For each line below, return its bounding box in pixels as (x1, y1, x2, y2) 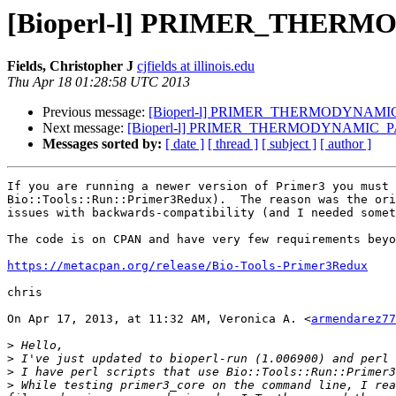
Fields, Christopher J (7, 58, 133, 74)
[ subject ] (262, 136, 316, 152)
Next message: (42, 120, 127, 136)
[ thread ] (208, 136, 258, 152)
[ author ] (320, 136, 371, 152)
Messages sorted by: (42, 136, 162, 152)
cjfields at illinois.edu (137, 58, 255, 74)
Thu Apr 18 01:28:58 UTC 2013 (7, 74, 190, 90)
